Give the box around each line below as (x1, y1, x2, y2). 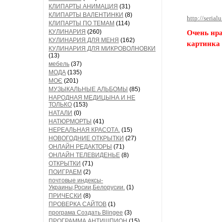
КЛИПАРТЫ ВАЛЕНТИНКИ (49, 11, 123, 18)
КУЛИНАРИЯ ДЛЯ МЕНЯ (49, 37, 119, 44)
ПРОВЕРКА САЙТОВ (49, 201, 107, 208)
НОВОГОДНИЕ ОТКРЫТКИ (49, 135, 124, 142)
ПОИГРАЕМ (49, 168, 82, 175)
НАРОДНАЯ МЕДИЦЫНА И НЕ (49, 94, 135, 101)
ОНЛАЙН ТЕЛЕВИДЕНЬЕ (49, 152, 120, 159)
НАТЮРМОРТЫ (49, 118, 92, 125)
